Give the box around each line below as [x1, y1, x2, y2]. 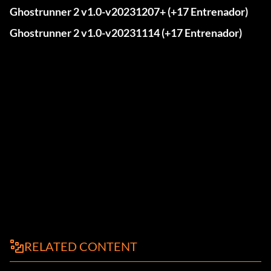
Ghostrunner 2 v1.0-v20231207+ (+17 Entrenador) [10, 5, 248, 19]
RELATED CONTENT [24, 239, 137, 254]
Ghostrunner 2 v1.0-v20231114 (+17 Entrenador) [10, 26, 242, 40]
